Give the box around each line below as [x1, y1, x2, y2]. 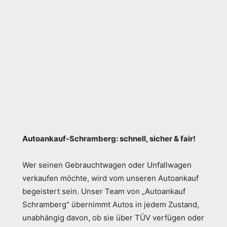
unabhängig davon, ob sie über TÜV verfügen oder [22, 213, 204, 222]
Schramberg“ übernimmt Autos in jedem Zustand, [22, 200, 199, 209]
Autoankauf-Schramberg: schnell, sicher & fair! [22, 134, 196, 143]
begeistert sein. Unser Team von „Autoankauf [22, 186, 185, 196]
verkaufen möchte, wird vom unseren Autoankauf [22, 173, 199, 183]
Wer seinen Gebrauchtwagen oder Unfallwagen [22, 160, 192, 170]
